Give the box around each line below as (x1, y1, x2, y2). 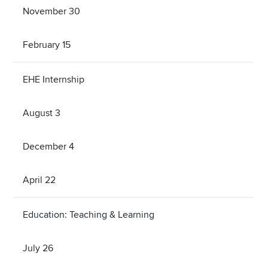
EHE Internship (23, 73, 84, 86)
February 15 (23, 38, 71, 51)
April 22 (23, 173, 56, 186)
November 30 (23, 5, 80, 17)
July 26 (23, 242, 53, 254)
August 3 (23, 106, 60, 119)
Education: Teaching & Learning (23, 208, 154, 221)
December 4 (23, 140, 74, 153)
